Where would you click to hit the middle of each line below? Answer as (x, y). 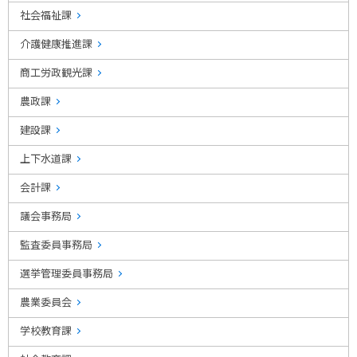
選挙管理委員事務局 (67, 273)
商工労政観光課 (56, 72)
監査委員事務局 (56, 244)
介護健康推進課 (56, 43)
